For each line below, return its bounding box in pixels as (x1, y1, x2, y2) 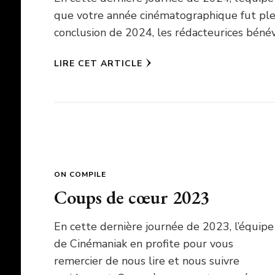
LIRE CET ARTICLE (53, 57, 142, 69)
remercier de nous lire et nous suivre (53, 253, 239, 268)
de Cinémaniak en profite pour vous (53, 236, 233, 251)
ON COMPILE (53, 169, 106, 179)
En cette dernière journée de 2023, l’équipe (53, 219, 274, 234)
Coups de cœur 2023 (53, 185, 209, 209)
